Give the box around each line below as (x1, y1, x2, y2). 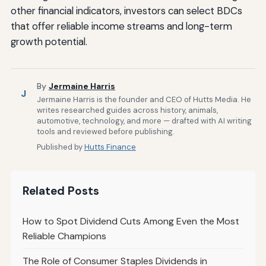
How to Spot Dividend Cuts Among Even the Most (22, 215, 239, 228)
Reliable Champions (22, 230, 106, 243)
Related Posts (22, 183, 99, 199)
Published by (36, 142, 84, 153)
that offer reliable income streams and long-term (10, 19, 232, 33)
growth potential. (10, 34, 87, 48)
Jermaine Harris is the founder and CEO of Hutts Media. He (36, 94, 251, 105)
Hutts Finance (84, 142, 136, 153)
